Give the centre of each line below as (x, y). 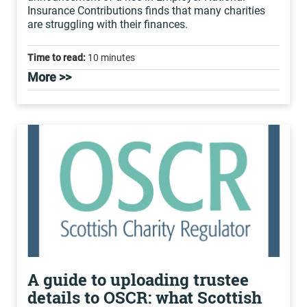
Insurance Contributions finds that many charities (146, 11)
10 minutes (110, 58)
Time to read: (57, 58)
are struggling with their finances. (108, 24)
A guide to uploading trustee (138, 280)
